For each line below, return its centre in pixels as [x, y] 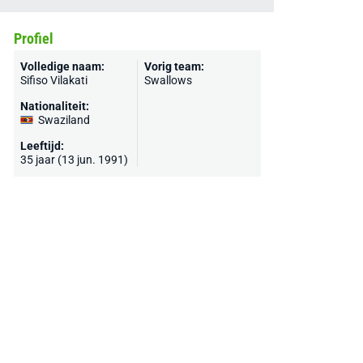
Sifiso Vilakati [53, 80]
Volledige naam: [62, 66]
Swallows [168, 80]
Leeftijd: [42, 146]
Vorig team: [174, 66]
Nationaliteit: [54, 106]
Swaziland [64, 120]
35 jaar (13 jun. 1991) [74, 160]
